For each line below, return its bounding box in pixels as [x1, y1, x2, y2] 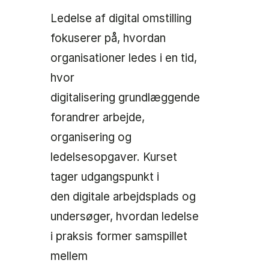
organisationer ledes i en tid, [50, 51, 197, 65]
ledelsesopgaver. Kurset [50, 150, 177, 164]
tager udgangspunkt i [50, 170, 159, 184]
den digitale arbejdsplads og [50, 190, 196, 204]
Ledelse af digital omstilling [50, 11, 192, 25]
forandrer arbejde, [50, 110, 145, 124]
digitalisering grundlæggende [50, 91, 200, 104]
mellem [50, 249, 88, 263]
